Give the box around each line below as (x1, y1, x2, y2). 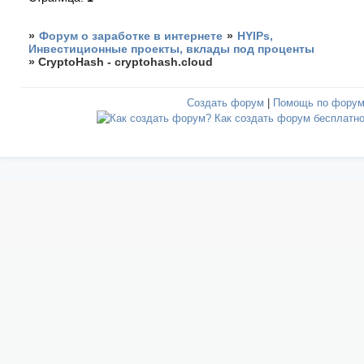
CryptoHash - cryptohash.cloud (38, 54, 214, 68)
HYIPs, (237, 28, 274, 42)
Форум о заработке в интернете (39, 28, 223, 42)
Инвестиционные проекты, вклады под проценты (28, 41, 315, 55)
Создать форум (187, 96, 265, 109)
